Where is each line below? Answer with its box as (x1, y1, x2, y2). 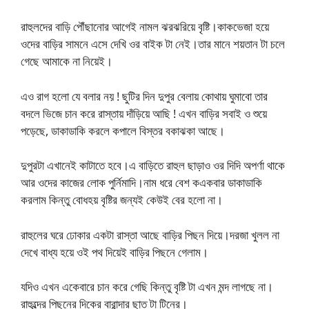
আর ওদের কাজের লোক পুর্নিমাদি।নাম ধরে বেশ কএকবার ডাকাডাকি (21, 175, 262, 190)
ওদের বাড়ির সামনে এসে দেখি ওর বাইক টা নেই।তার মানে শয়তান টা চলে (21, 36, 285, 52)
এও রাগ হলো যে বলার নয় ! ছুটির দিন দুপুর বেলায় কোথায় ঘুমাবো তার (21, 88, 268, 104)
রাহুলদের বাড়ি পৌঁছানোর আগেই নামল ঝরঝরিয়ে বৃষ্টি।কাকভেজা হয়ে (21, 19, 269, 34)
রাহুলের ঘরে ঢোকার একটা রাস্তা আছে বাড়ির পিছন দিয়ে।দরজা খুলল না (21, 226, 279, 243)
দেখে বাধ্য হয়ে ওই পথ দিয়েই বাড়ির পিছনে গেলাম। (21, 243, 208, 260)
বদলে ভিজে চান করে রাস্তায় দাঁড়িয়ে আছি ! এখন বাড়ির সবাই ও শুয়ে (21, 105, 267, 121)
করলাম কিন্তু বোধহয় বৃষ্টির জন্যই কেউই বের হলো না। (21, 192, 223, 208)
